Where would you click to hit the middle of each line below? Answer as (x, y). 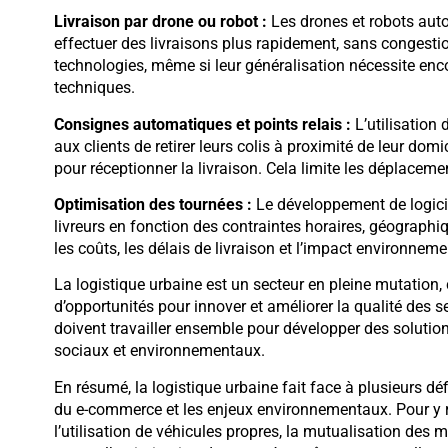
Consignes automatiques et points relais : (202, 124)
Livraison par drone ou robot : (160, 22)
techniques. (94, 88)
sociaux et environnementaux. (159, 351)
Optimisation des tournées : (152, 205)
